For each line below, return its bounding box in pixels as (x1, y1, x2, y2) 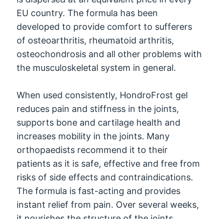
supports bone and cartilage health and (17, 117, 181, 128)
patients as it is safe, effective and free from (17, 158, 200, 169)
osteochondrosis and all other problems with (17, 48, 202, 59)
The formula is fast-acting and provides (17, 186, 181, 197)
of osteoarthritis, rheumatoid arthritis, (17, 35, 175, 45)
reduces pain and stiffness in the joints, (17, 104, 179, 114)
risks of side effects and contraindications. (17, 172, 194, 183)
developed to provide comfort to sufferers (17, 21, 193, 32)
